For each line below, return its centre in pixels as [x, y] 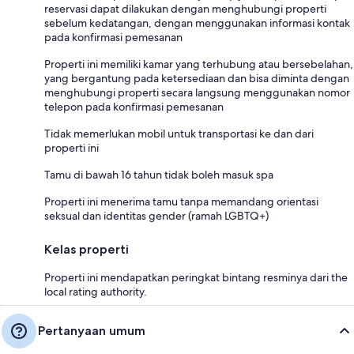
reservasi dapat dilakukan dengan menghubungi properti [185, 9]
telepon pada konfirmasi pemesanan [134, 107]
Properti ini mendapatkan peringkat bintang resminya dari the [196, 278]
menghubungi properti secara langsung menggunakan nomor [197, 93]
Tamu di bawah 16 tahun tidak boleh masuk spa [159, 175]
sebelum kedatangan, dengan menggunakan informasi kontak [197, 23]
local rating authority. [96, 292]
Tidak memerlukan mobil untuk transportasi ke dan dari [179, 134]
